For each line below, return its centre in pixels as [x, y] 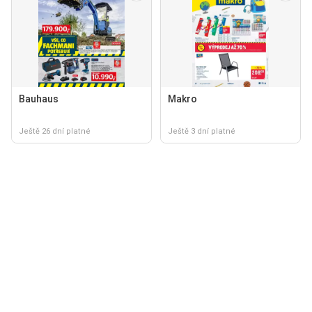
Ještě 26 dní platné [55, 131]
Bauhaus [39, 99]
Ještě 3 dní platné [202, 131]
